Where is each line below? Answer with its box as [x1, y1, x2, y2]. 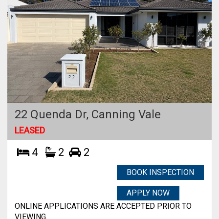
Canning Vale [91, 108, 161, 121]
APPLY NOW [127, 188, 170, 197]
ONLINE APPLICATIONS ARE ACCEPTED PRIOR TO [15, 201, 192, 211]
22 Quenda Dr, [15, 108, 91, 121]
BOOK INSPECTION [127, 168, 194, 177]
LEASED [15, 125, 45, 135]
